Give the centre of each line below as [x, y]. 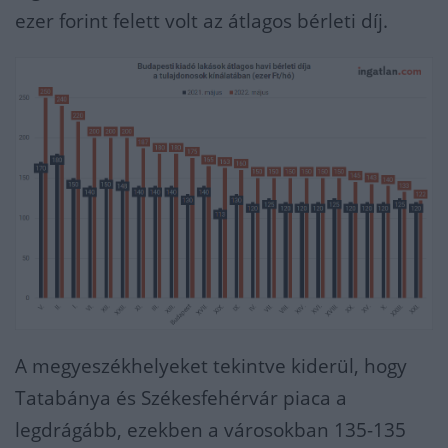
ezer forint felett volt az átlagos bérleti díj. [201, 21]
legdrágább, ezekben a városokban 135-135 [210, 429]
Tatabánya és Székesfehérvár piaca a [181, 397]
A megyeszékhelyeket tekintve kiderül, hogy [211, 365]
